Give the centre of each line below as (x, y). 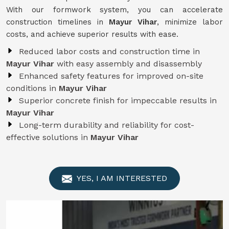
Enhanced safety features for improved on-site (111, 76)
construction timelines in (58, 22)
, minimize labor (190, 22)
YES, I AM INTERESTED (121, 178)
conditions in (32, 88)
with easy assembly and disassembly (129, 64)
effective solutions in (48, 137)
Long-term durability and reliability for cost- (107, 125)
